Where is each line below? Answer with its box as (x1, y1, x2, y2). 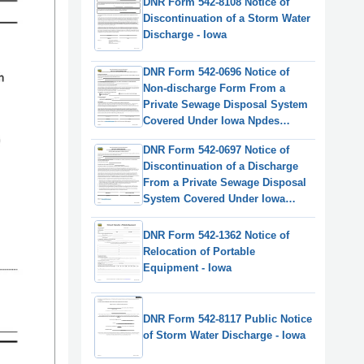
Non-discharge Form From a (143, 82, 285, 95)
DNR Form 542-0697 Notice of (143, 144, 289, 157)
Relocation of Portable (143, 245, 255, 258)
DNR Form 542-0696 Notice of (143, 66, 289, 79)
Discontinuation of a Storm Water (143, 12, 310, 25)
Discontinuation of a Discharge (143, 160, 298, 173)
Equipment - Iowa (143, 261, 232, 274)
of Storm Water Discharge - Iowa (143, 328, 305, 341)
